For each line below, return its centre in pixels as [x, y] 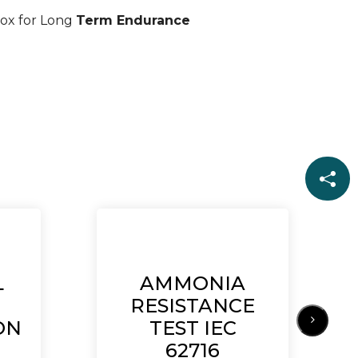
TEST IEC [193, 328]
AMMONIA [193, 283]
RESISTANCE [193, 305]
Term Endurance [133, 20]
